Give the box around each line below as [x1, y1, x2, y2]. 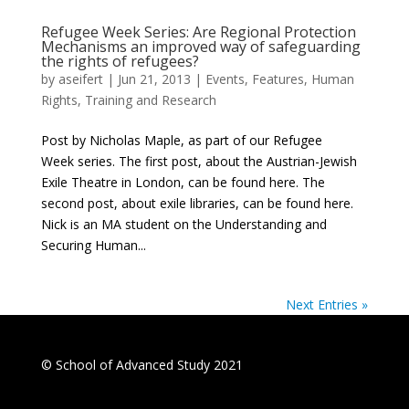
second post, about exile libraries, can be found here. [40, 194, 353, 212]
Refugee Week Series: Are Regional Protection [40, 21, 356, 42]
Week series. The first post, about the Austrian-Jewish [40, 152, 357, 170]
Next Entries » [286, 295, 369, 313]
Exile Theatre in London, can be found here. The [40, 173, 325, 191]
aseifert [58, 69, 103, 88]
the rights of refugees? [40, 50, 199, 71]
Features [251, 69, 304, 88]
